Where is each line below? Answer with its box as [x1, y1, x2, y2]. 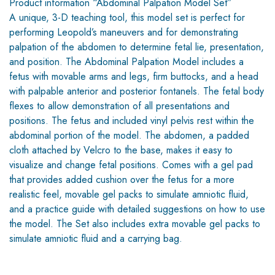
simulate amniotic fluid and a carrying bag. [9, 231, 182, 246]
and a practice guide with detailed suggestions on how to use [9, 201, 265, 216]
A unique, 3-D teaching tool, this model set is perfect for [9, 10, 245, 25]
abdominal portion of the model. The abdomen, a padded [9, 128, 249, 142]
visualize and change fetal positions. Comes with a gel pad [9, 157, 253, 172]
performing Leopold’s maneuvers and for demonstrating [9, 25, 238, 39]
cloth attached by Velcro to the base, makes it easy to [9, 142, 233, 157]
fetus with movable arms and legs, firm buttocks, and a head [9, 69, 258, 83]
